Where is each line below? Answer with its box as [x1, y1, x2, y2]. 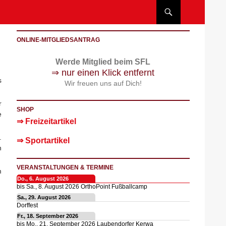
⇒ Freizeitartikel [16, 117, 76, 126]
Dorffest [16, 202, 38, 208]
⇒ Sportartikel [16, 136, 70, 145]
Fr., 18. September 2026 [17, 213, 78, 219]
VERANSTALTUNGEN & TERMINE [16, 164, 114, 171]
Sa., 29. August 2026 [17, 194, 71, 200]
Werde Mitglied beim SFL [55, 58, 151, 66]
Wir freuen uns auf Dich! [64, 79, 142, 87]
